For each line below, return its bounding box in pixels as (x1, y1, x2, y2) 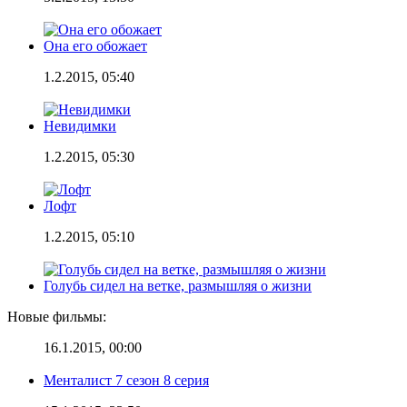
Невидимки (44, 117, 116, 134)
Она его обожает (44, 37, 147, 54)
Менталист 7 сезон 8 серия (44, 372, 209, 388)
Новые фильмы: (7, 308, 106, 324)
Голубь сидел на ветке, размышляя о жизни (44, 277, 312, 293)
